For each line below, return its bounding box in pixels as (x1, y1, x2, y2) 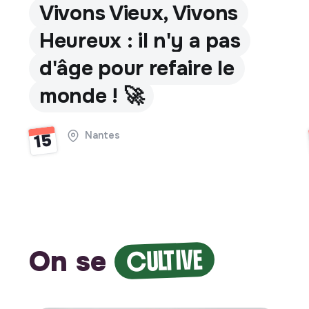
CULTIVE (126, 243, 203, 279)
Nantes (79, 128, 120, 141)
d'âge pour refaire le (39, 54, 235, 81)
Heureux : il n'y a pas (39, 27, 241, 54)
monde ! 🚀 (39, 82, 144, 109)
